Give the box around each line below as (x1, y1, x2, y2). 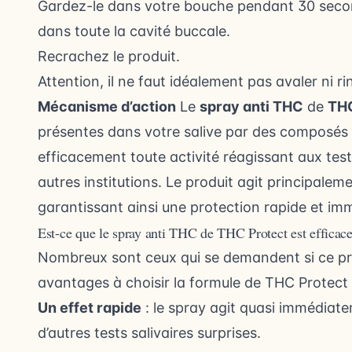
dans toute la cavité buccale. (38, 23, 230, 39)
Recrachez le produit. (38, 48, 180, 64)
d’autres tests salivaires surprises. (38, 324, 261, 341)
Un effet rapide (38, 299, 141, 316)
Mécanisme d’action (38, 98, 176, 115)
